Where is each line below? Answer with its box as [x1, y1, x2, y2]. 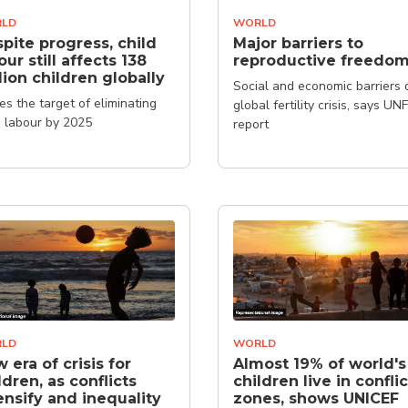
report [233, 115, 269, 133]
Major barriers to [233, 34, 363, 52]
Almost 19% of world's [233, 355, 406, 372]
